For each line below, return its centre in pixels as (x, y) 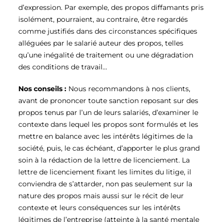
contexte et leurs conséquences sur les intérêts (99, 208)
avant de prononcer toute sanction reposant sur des (108, 101)
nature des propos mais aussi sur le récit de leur (101, 196)
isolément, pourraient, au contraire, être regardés (103, 20)
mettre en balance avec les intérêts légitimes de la (106, 137)
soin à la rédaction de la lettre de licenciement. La (104, 160)
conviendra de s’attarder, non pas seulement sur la (105, 184)
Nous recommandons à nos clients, (129, 89)
